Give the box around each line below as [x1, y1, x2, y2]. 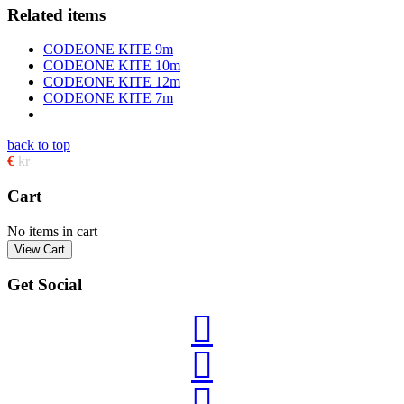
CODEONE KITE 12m [43, 74, 180, 90]
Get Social [7, 275, 82, 295]
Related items [7, 5, 106, 24]
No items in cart [7, 223, 97, 239]
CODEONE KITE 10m [43, 58, 180, 74]
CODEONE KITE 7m [43, 90, 173, 106]
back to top [7, 137, 70, 153]
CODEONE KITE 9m [43, 41, 173, 58]
